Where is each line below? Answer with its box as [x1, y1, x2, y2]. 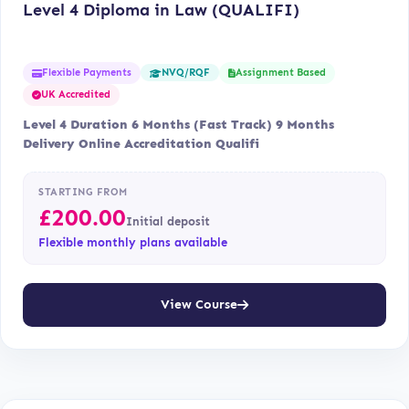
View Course [161, 297, 237, 313]
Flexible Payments [42, 66, 131, 79]
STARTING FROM [38, 185, 128, 198]
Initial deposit [126, 214, 210, 228]
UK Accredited [41, 88, 110, 100]
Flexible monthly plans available [38, 235, 227, 249]
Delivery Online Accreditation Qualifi [23, 135, 259, 152]
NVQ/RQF [162, 67, 210, 79]
